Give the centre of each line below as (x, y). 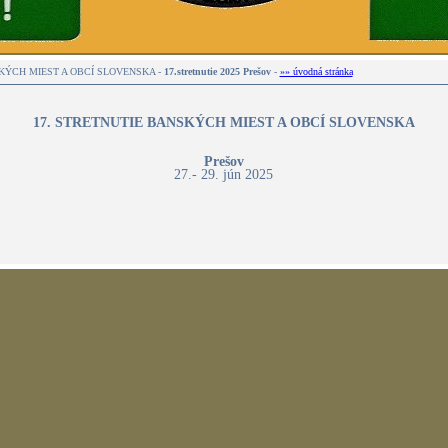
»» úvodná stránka (316, 71)
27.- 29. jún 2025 (223, 174)
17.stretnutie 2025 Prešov (218, 71)
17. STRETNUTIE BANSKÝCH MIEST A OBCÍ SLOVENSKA (223, 122)
